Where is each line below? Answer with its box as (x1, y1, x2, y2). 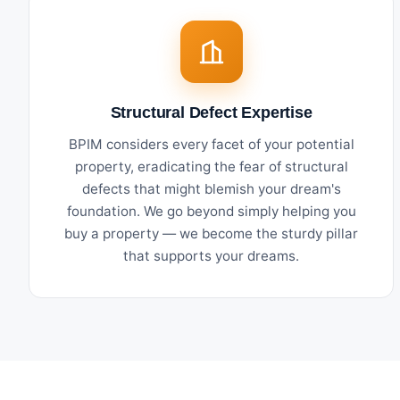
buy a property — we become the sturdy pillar (64, 224, 359, 242)
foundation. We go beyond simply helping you (66, 202, 356, 220)
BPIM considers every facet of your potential (68, 135, 354, 153)
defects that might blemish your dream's (81, 179, 341, 197)
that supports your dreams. (123, 246, 300, 264)
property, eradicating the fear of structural (74, 157, 348, 175)
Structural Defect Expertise (110, 102, 312, 121)
